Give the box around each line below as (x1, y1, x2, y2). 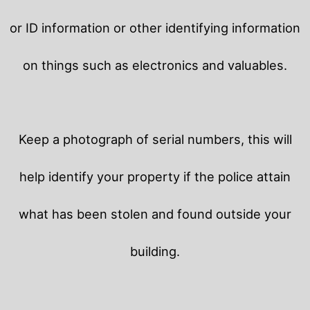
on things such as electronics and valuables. (23, 57, 287, 73)
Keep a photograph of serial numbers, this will (18, 131, 292, 147)
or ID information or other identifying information (10, 19, 300, 35)
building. (130, 243, 180, 259)
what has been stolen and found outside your (19, 206, 291, 221)
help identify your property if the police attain (19, 168, 291, 184)
